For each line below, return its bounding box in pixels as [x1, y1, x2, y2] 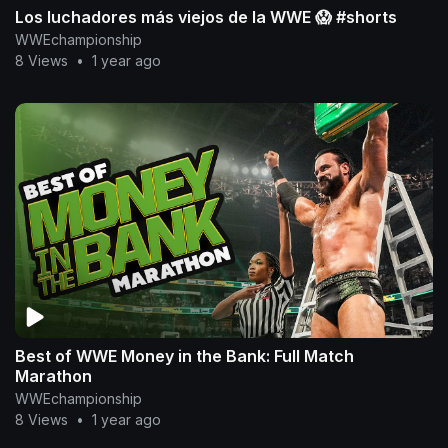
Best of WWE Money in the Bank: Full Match [15, 346, 354, 367]
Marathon [15, 366, 92, 387]
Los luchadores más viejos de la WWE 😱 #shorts [15, 7, 397, 28]
